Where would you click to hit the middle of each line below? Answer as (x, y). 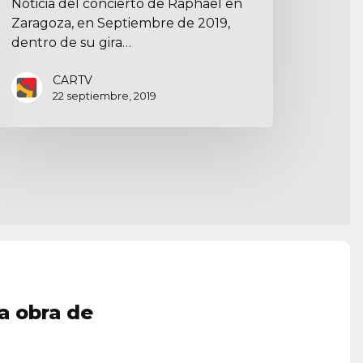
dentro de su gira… (72, 42)
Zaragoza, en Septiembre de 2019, (121, 23)
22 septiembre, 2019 (105, 95)
